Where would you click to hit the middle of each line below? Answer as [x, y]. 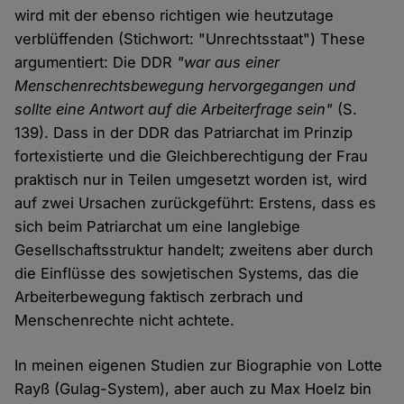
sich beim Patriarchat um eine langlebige [158, 226]
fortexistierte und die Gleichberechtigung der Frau [192, 156]
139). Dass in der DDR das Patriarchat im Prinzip [184, 132]
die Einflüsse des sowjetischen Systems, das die [187, 273]
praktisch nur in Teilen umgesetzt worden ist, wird [191, 179]
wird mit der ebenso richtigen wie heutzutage [174, 15]
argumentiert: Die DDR [96, 62]
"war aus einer [229, 62]
